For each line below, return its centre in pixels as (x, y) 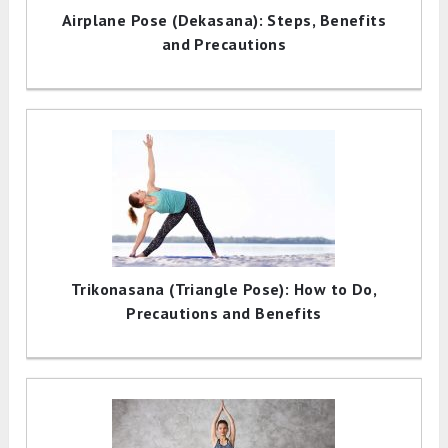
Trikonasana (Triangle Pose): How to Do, (224, 289)
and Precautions (224, 44)
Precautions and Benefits (224, 313)
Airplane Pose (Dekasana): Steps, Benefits (224, 20)
